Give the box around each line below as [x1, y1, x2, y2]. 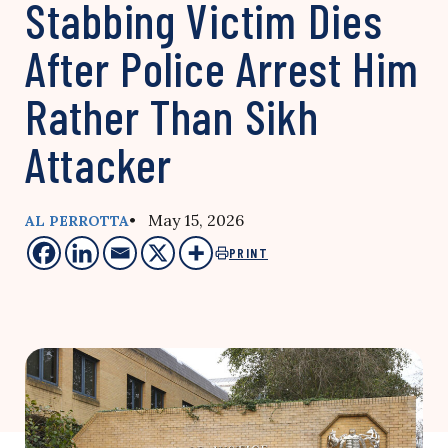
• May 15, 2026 [129, 210, 244, 230]
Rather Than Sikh [25, 87, 319, 145]
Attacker [25, 135, 172, 193]
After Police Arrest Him [25, 39, 419, 97]
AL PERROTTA [25, 212, 129, 230]
